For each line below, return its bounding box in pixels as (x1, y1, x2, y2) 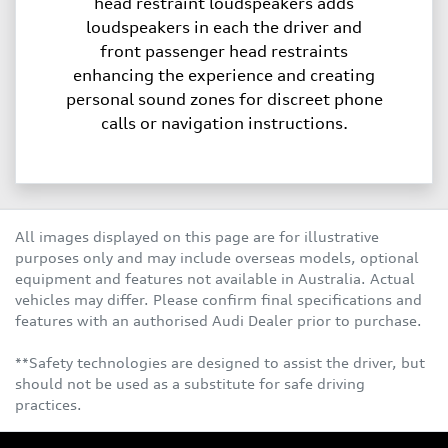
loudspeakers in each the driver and (86, 17, 362, 38)
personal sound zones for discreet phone (65, 89, 383, 110)
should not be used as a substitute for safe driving (15, 375, 365, 393)
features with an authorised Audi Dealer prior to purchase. (15, 312, 422, 330)
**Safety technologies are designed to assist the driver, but (15, 354, 425, 372)
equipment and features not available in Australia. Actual (15, 270, 415, 288)
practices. (15, 396, 82, 414)
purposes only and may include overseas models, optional (15, 249, 419, 267)
